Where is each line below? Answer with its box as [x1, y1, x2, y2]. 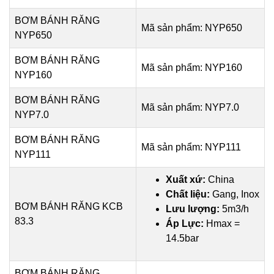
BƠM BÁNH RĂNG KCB [15, 201, 123, 212]
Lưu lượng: [166, 204, 220, 214]
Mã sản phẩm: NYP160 [141, 62, 242, 73]
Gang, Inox [212, 189, 259, 199]
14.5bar [166, 233, 199, 243]
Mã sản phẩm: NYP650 [141, 23, 242, 33]
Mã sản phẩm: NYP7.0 [141, 102, 239, 113]
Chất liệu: [166, 189, 210, 199]
